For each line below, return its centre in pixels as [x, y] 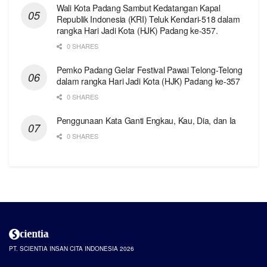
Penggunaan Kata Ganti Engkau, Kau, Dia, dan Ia [147, 121]
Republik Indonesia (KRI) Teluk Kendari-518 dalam [148, 19]
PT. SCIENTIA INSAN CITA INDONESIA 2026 [72, 248]
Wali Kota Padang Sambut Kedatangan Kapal [139, 8]
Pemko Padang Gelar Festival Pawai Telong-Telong [150, 70]
